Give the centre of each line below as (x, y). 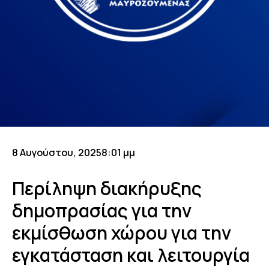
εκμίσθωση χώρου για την (122, 233)
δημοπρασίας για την (102, 211)
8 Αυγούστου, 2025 (57, 153)
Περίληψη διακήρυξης (107, 189)
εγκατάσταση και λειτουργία (131, 255)
